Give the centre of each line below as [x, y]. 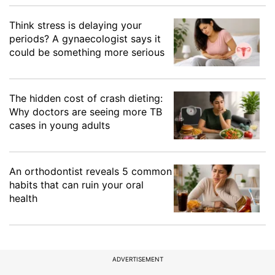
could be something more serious [87, 52]
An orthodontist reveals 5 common [91, 172]
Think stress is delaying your [76, 25]
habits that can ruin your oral [76, 185]
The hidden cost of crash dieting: [86, 99]
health [23, 199]
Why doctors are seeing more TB [86, 112]
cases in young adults [60, 126]
